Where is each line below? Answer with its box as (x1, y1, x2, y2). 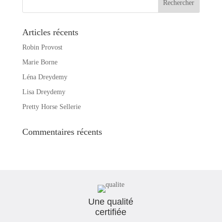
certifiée (95, 207, 127, 217)
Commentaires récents (22, 126, 102, 137)
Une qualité (88, 196, 134, 207)
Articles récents (22, 27, 78, 37)
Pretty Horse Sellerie (22, 103, 81, 111)
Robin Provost (22, 43, 62, 51)
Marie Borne (22, 58, 57, 66)
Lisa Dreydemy (22, 88, 65, 96)
